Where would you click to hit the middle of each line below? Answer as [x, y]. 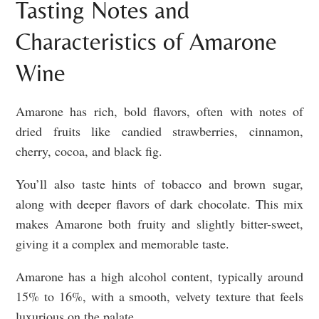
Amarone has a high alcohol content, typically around [159, 277]
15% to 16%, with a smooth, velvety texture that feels [159, 297]
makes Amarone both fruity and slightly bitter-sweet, [159, 224]
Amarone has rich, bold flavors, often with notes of [159, 111]
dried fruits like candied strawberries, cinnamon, [159, 131]
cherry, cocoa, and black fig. [91, 151]
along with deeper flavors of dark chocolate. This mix [159, 204]
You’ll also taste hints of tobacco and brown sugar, [159, 184]
